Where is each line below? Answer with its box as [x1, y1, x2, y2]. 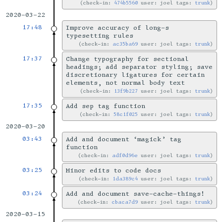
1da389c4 [112, 175, 138, 182]
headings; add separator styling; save [65, 63, 213, 71]
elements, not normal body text [65, 79, 185, 87]
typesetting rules [65, 32, 133, 40]
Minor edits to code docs [65, 166, 161, 175]
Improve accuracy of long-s [65, 24, 169, 32]
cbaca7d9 [111, 199, 138, 206]
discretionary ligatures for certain [65, 71, 205, 79]
